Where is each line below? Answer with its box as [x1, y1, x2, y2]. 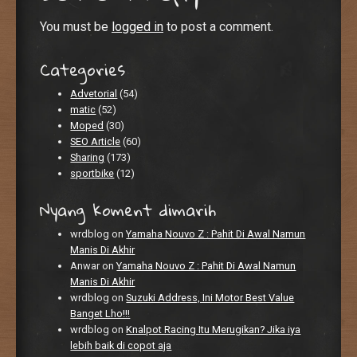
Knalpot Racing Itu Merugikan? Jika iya [126, 323, 301, 335]
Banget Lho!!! [70, 307, 131, 320]
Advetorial [70, 87, 118, 100]
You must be [40, 19, 112, 35]
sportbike [70, 167, 115, 179]
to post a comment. [163, 19, 273, 35]
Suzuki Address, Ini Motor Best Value [126, 291, 295, 304]
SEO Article [70, 135, 121, 147]
